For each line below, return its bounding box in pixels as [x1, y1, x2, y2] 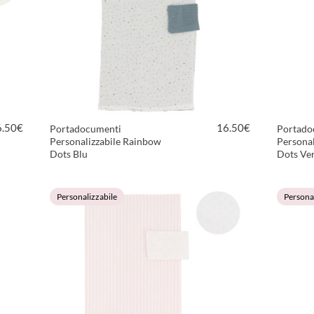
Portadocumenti [50, 123, 121, 135]
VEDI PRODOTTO [112, 170, 191, 182]
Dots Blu [50, 148, 88, 160]
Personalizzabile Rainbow [50, 135, 161, 147]
